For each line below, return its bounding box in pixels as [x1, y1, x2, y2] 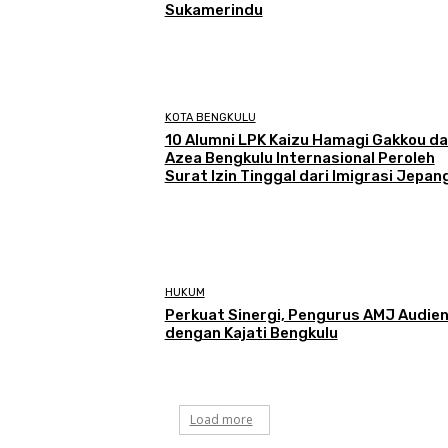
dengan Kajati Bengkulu [164, 323, 338, 342]
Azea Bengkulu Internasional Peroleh [164, 149, 435, 168]
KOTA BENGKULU [164, 111, 256, 125]
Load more [189, 410, 253, 428]
